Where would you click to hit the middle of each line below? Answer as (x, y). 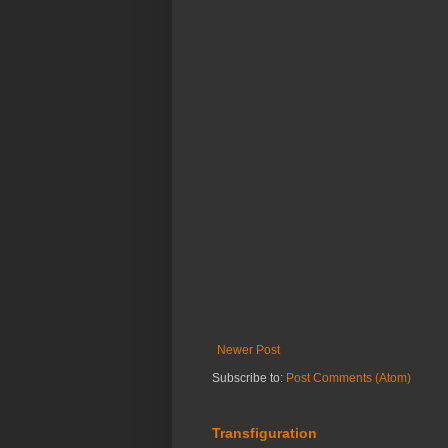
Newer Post (248, 350)
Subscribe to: (249, 378)
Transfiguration (264, 433)
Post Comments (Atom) (348, 378)
